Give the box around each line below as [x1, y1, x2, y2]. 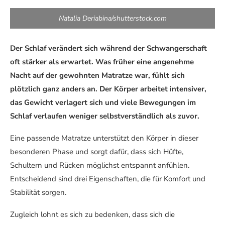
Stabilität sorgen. [10, 187, 66, 197]
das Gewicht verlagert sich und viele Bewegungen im [10, 97, 196, 107]
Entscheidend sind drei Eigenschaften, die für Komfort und [10, 174, 205, 184]
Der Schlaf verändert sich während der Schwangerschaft [10, 43, 207, 53]
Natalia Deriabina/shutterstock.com [58, 14, 167, 23]
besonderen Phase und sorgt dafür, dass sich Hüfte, [10, 147, 183, 157]
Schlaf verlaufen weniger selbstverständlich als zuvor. [10, 111, 199, 121]
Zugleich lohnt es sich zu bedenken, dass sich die [10, 209, 175, 219]
